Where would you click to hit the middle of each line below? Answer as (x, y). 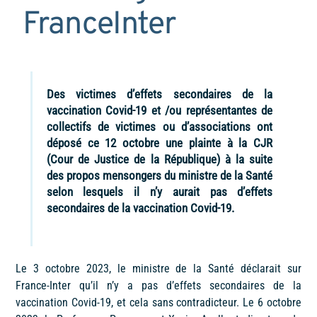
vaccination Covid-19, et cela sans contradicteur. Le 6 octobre (158, 302)
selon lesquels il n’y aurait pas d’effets (160, 191)
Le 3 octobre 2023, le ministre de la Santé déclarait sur (158, 268)
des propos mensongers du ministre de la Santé (160, 175)
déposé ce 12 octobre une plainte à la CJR (160, 143)
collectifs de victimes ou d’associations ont (160, 126)
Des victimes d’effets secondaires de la (160, 94)
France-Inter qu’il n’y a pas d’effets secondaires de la (158, 285)
